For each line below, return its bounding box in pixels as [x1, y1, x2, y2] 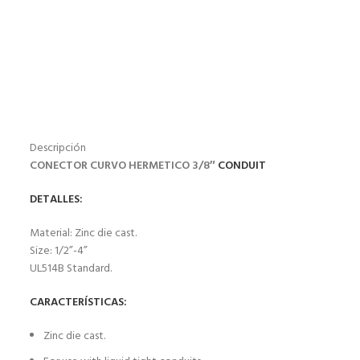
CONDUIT [218, 156, 266, 175]
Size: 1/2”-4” [30, 241, 88, 260]
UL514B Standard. [30, 259, 112, 278]
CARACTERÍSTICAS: [30, 292, 127, 312]
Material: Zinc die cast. [30, 223, 137, 243]
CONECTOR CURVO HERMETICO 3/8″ [30, 156, 218, 175]
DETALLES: [30, 190, 83, 209]
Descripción [30, 138, 86, 157]
